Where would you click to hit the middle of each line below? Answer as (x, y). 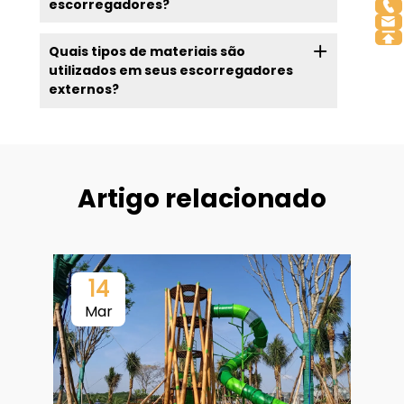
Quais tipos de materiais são (147, 52)
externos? (83, 90)
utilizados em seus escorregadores (170, 71)
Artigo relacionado (202, 199)
